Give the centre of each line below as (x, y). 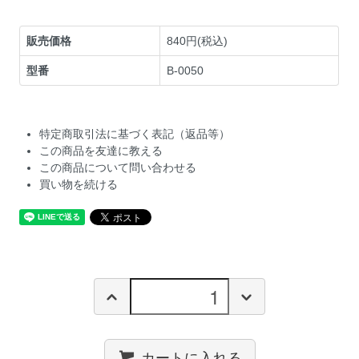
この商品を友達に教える (101, 150)
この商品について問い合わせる (118, 167)
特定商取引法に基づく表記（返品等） (135, 133)
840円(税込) (198, 40)
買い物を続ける (79, 184)
